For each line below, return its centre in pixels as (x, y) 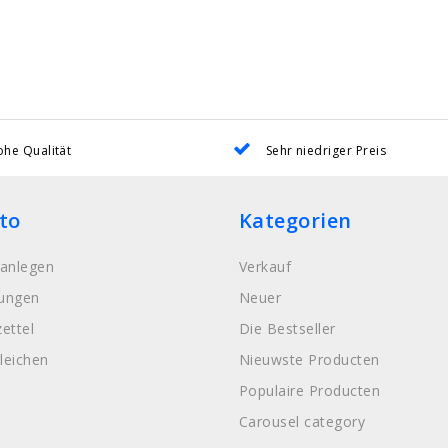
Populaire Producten (310, 390)
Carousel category (302, 421)
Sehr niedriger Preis (326, 150)
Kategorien (295, 220)
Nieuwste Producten (309, 359)
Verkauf (265, 266)
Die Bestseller (287, 328)
